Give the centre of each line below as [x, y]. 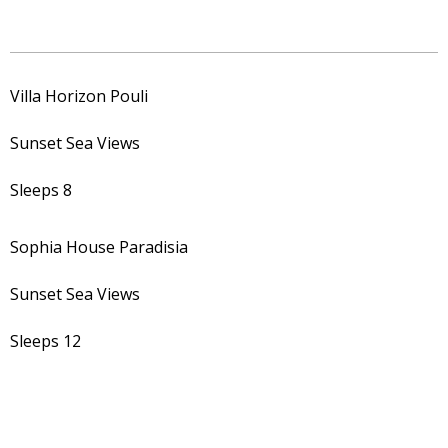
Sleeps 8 [40, 190]
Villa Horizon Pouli [78, 96]
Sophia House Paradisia [100, 247]
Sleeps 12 [45, 341]
